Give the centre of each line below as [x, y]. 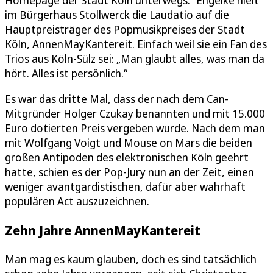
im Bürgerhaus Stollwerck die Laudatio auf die [117, 15]
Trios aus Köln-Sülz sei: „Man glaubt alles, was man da [135, 59]
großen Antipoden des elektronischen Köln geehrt [127, 158]
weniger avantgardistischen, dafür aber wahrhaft [125, 187]
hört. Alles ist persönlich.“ [66, 73]
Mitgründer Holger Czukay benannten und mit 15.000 [135, 114]
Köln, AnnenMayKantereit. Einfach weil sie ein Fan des [136, 44]
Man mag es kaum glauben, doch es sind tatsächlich [131, 259]
